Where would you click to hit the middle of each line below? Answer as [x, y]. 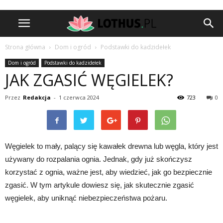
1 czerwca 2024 [79, 97]
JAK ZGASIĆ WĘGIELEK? [89, 80]
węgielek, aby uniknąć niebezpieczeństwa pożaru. [86, 198]
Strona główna [25, 47]
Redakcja [37, 97]
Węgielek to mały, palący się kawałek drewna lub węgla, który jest [111, 146]
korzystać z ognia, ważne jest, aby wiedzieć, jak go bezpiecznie [109, 172]
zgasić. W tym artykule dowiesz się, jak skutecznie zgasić [100, 185]
